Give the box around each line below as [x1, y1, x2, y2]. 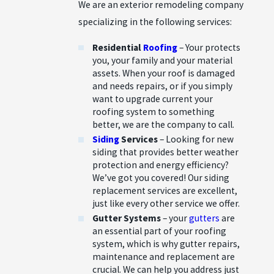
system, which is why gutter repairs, [92, 237, 240, 250]
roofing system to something [92, 105, 215, 117]
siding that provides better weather [92, 146, 239, 158]
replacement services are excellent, [92, 184, 238, 196]
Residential [92, 41, 144, 53]
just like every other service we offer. [92, 197, 240, 209]
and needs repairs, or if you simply [92, 80, 233, 92]
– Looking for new [158, 133, 234, 145]
